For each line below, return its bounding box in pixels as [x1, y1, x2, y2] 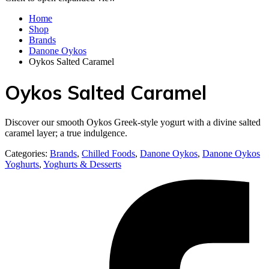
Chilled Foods [82, 148, 135, 159]
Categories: [5, 148, 50, 159]
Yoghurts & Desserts [43, 159, 121, 170]
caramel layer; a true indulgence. [5, 128, 127, 139]
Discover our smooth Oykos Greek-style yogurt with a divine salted [5, 117, 261, 128]
